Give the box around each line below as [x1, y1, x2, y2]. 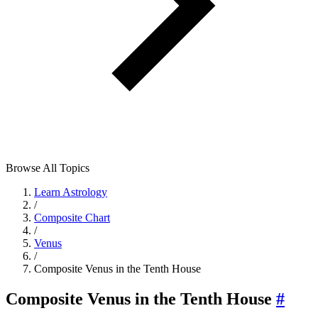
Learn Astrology [34, 186, 107, 198]
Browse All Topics [6, 162, 89, 174]
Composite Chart [34, 212, 110, 224]
